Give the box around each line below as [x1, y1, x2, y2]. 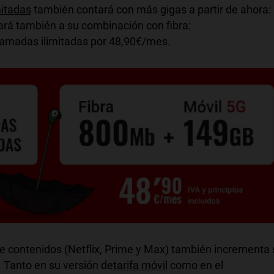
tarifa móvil [113, 259, 168, 272]
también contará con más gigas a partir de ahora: [31, 3, 271, 17]
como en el [167, 259, 223, 272]
